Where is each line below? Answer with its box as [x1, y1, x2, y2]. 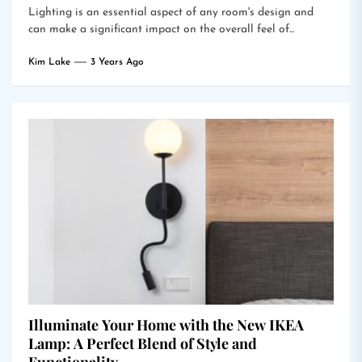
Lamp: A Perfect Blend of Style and [28, 334, 257, 353]
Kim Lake [28, 57, 70, 67]
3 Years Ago [90, 57, 144, 67]
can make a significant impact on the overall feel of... [28, 23, 294, 36]
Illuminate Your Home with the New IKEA [28, 315, 304, 335]
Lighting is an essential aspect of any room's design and [28, 6, 314, 19]
